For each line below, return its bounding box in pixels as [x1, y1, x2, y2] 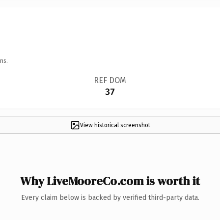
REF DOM [93, 75, 126, 85]
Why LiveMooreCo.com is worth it [20, 172, 200, 189]
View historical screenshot [80, 121, 150, 129]
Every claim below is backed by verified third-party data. [21, 193, 199, 202]
